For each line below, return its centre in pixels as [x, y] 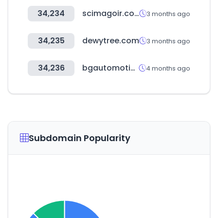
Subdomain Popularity [80, 138]
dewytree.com [111, 41]
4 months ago [168, 68]
